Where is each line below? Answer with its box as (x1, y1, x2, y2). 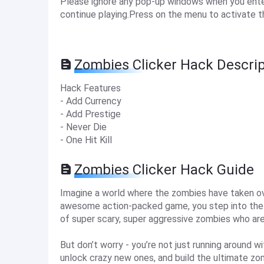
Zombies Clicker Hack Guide (74, 161, 254, 178)
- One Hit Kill (60, 134, 112, 146)
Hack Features (60, 82, 121, 94)
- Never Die (60, 121, 107, 133)
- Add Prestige (60, 108, 121, 120)
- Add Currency (60, 95, 121, 107)
